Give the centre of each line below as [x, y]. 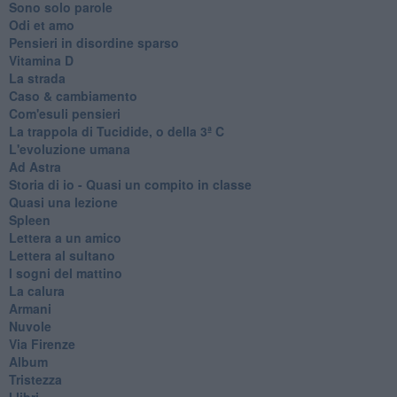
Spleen [29, 219]
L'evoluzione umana [69, 148]
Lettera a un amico [65, 237]
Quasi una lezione [63, 202]
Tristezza [35, 379]
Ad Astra [35, 166]
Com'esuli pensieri [64, 113]
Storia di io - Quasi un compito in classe [130, 184]
